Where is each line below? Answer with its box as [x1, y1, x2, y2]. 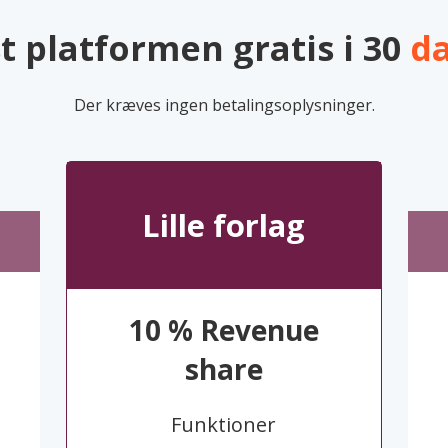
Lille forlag [142, 203, 306, 246]
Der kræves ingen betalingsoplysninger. [73, 94, 375, 117]
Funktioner [171, 411, 277, 439]
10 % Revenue [128, 310, 319, 349]
